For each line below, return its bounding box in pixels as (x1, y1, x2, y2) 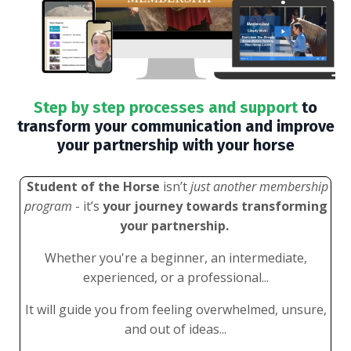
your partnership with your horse (56, 136, 295, 155)
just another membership (190, 178, 328, 196)
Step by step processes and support (34, 98, 298, 118)
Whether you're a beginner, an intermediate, (44, 249, 307, 267)
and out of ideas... (125, 320, 226, 338)
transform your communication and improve (16, 117, 335, 136)
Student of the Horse (26, 178, 163, 196)
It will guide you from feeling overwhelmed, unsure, (24, 301, 327, 319)
